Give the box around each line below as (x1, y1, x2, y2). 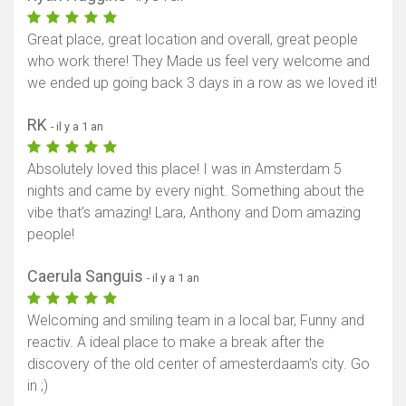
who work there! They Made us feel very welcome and (27, 52, 370, 70)
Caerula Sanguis (27, 266, 147, 285)
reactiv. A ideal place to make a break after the (27, 333, 324, 351)
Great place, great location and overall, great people (27, 30, 358, 48)
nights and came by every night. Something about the (27, 181, 364, 199)
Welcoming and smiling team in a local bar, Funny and (27, 311, 364, 329)
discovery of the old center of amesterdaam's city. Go (27, 354, 370, 372)
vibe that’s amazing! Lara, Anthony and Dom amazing (27, 203, 361, 221)
